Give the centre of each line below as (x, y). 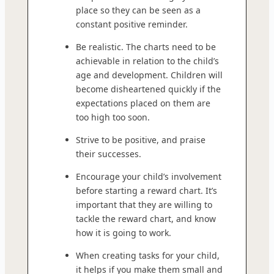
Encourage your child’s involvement (149, 176)
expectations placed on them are (143, 103)
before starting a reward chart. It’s (146, 190)
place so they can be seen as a (138, 10)
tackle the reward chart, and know (146, 218)
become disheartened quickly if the (148, 89)
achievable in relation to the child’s (147, 61)
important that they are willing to (144, 204)
